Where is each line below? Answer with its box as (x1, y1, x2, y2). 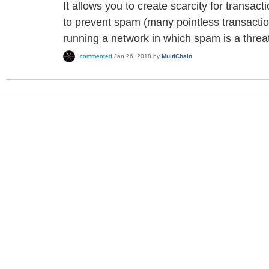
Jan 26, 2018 (114, 53, 151, 60)
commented (80, 53, 112, 60)
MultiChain (162, 53, 192, 60)
